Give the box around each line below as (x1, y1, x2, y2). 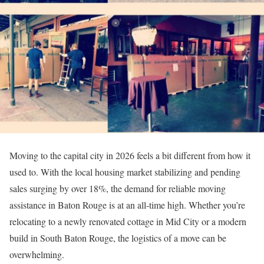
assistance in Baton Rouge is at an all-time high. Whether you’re (9, 199, 245, 211)
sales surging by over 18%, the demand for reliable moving (9, 182, 226, 194)
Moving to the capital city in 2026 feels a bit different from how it (9, 149, 250, 161)
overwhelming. (9, 248, 64, 260)
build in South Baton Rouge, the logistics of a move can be (9, 232, 226, 244)
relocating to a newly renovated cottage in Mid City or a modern (9, 215, 246, 227)
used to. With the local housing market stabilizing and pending (9, 166, 240, 178)
